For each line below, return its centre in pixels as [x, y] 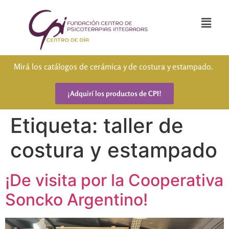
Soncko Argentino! [76, 200]
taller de [143, 125]
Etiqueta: [57, 125]
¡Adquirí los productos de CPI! [114, 93]
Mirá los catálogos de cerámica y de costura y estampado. [114, 66]
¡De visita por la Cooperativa [114, 180]
